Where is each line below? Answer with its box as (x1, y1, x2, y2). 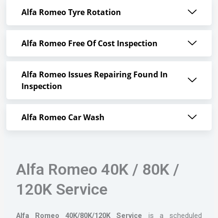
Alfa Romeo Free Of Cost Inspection (21, 38, 158, 49)
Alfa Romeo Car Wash (21, 112, 105, 123)
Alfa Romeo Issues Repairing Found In (21, 69, 168, 80)
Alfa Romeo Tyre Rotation (21, 7, 121, 18)
